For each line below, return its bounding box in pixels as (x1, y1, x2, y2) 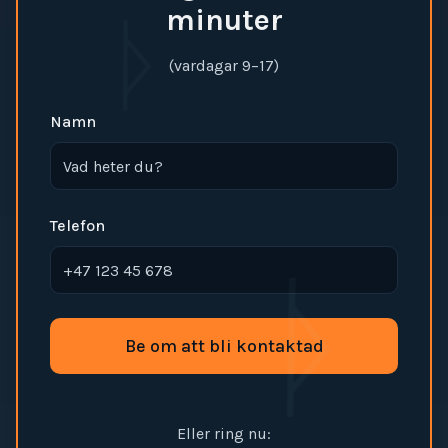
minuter (165, 2, 283, 38)
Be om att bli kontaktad (124, 335, 324, 357)
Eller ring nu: (177, 424, 271, 443)
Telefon (50, 216, 105, 235)
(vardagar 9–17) (169, 56, 279, 75)
